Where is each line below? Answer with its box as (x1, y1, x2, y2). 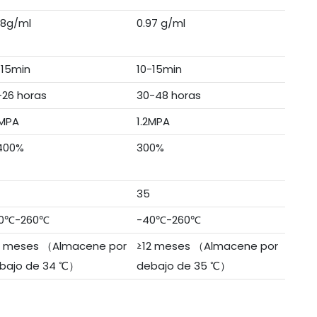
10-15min (136, 62, 182, 77)
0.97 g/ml (136, 16, 185, 31)
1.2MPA (136, 114, 170, 129)
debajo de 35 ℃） (136, 258, 231, 274)
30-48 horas (136, 88, 201, 103)
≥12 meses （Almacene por (136, 238, 278, 254)
